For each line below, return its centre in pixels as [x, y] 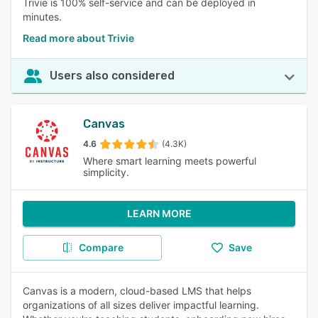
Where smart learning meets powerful [169, 161]
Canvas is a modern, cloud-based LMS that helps [137, 291]
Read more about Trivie [78, 38]
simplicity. [106, 172]
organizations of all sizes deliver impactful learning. [141, 305]
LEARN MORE [159, 213]
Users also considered [112, 76]
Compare [101, 247]
